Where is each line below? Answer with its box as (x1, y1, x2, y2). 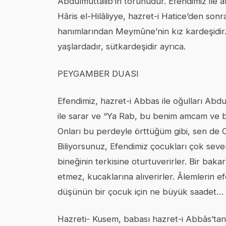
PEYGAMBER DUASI (58, 69, 139, 79)
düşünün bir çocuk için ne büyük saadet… (58, 187, 223, 197)
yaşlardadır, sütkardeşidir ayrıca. (58, 41, 186, 52)
